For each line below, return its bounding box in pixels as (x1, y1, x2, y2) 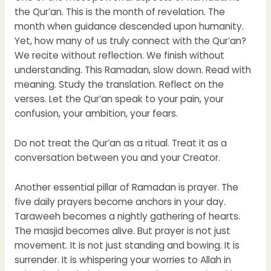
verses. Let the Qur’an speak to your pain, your (14, 93, 224, 106)
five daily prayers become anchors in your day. (14, 195, 226, 208)
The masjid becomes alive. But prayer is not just (14, 224, 230, 237)
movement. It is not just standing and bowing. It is (14, 238, 240, 252)
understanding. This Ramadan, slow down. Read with (14, 64, 251, 77)
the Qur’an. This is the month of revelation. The (14, 5, 225, 19)
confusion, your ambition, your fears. (14, 107, 178, 120)
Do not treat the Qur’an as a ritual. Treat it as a (14, 136, 227, 149)
